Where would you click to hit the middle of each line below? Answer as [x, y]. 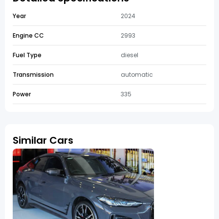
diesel [130, 55]
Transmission [33, 75]
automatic [137, 75]
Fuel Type [27, 55]
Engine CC [28, 35]
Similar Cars [43, 140]
